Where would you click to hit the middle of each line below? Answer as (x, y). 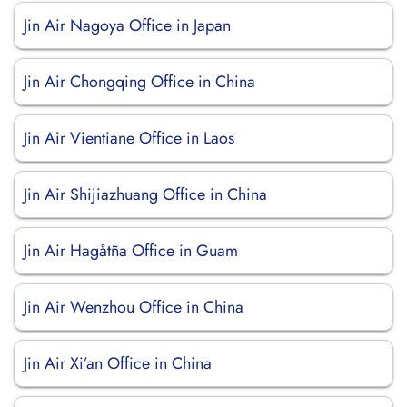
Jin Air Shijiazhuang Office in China (145, 194)
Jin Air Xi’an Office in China (118, 363)
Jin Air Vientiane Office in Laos (129, 138)
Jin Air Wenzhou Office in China (134, 307)
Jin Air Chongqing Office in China (139, 82)
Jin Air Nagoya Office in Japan (127, 25)
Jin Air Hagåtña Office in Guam (131, 251)
